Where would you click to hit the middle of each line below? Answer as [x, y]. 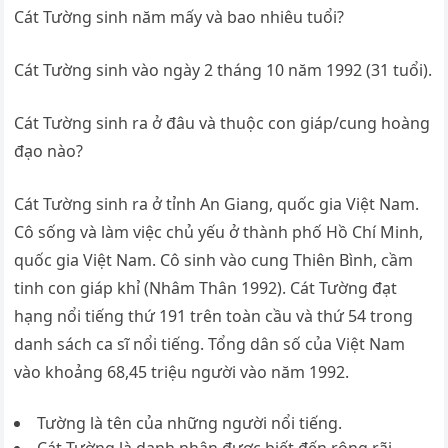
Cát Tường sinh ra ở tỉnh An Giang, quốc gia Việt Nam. [217, 204]
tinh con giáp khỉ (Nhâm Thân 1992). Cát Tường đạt [206, 288]
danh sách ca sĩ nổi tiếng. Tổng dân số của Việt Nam [210, 344]
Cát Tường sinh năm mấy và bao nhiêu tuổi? [179, 17]
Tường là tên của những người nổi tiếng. [190, 423]
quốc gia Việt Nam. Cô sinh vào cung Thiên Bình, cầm [214, 260]
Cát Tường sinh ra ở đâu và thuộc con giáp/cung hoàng [222, 123]
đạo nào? [49, 151]
